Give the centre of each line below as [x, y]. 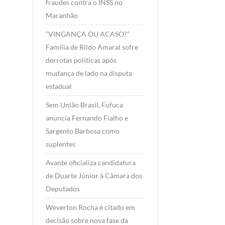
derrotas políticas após [81, 60]
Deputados [63, 189]
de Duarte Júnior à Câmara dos [94, 176]
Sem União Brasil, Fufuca [84, 105]
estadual [59, 86]
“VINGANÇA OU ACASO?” [87, 34]
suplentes [60, 144]
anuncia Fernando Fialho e [87, 118]
